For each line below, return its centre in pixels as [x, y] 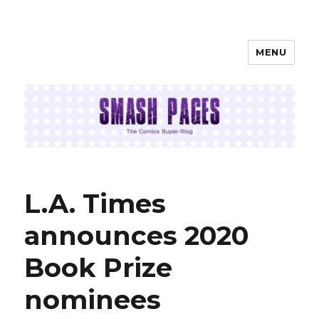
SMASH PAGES [88, 62]
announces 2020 [137, 236]
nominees [93, 300]
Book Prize [99, 268]
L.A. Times [95, 204]
